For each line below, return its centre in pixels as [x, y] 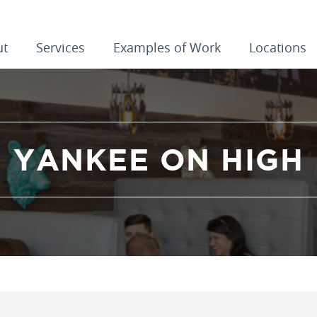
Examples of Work [167, 47]
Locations [277, 47]
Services [60, 47]
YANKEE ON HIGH [158, 160]
